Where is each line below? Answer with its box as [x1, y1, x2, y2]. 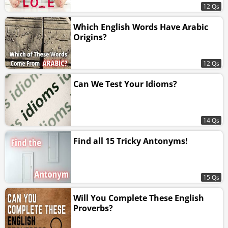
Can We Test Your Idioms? [73, 78, 177, 90]
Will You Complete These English [73, 192, 204, 204]
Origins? [73, 32, 107, 43]
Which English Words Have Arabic [73, 21, 208, 33]
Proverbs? [73, 203, 113, 214]
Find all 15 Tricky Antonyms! [73, 135, 188, 147]
